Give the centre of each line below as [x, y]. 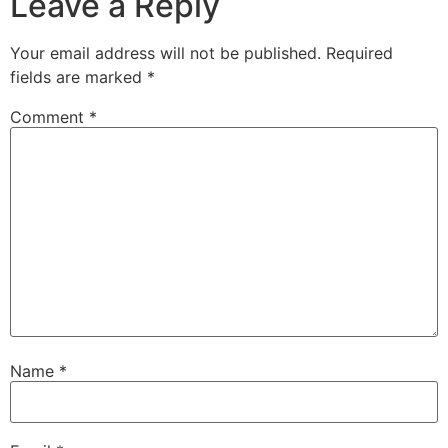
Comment [49, 116]
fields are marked [78, 76]
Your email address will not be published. [165, 52]
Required [359, 52]
